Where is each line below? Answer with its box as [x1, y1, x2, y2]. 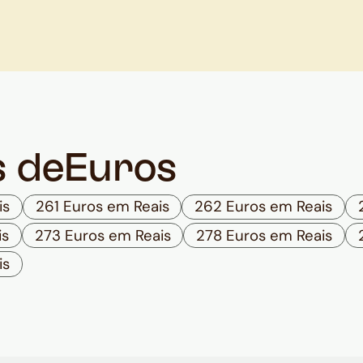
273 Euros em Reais [34, 224, 171, 246]
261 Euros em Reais [35, 196, 169, 217]
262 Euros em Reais [194, 196, 333, 217]
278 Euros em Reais [196, 224, 333, 246]
